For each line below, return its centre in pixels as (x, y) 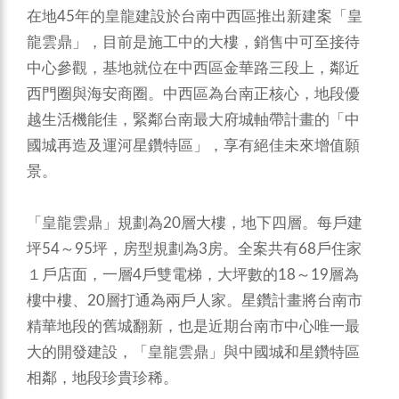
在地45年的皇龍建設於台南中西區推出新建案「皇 (195, 16)
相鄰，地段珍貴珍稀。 (102, 378)
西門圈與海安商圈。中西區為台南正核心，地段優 (193, 94)
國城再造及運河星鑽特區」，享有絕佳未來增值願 (193, 146)
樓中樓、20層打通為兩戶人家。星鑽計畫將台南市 (195, 301)
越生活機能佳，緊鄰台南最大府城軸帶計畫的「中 (193, 120)
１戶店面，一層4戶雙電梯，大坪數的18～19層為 (193, 275)
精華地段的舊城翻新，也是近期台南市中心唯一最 (193, 326)
